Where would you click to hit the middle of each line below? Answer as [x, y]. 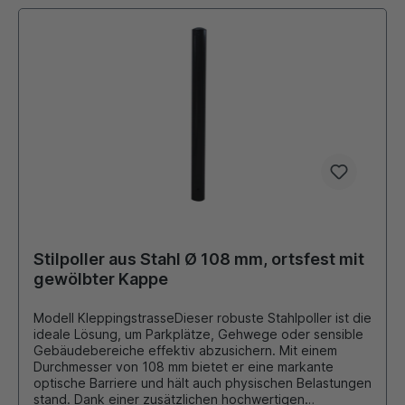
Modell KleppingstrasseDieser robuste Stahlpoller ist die [202, 318]
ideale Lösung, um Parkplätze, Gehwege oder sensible [198, 334]
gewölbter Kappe [101, 279]
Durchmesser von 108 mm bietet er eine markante [184, 367]
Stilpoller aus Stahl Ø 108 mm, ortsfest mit [199, 259]
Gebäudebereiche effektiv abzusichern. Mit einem [185, 351]
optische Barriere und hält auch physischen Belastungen [202, 383]
